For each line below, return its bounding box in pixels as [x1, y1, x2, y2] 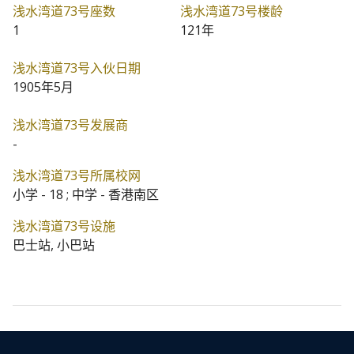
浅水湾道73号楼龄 [180, 2, 283, 20]
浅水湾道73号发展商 [13, 116, 128, 134]
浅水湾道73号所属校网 [13, 167, 141, 184]
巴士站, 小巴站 [13, 236, 95, 254]
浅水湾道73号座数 [13, 2, 115, 20]
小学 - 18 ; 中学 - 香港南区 [13, 186, 159, 203]
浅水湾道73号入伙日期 [13, 59, 141, 77]
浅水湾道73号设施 [13, 217, 115, 235]
